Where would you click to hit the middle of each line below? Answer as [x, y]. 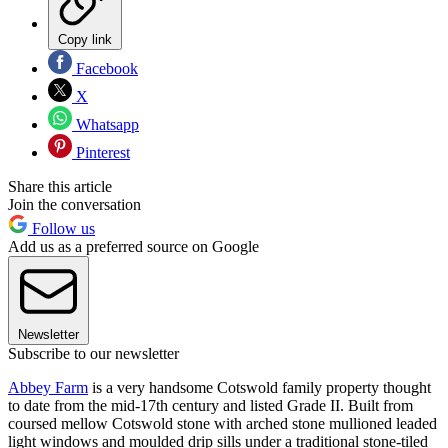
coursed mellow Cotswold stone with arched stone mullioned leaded [222, 423]
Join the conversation [74, 204]
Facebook [105, 68]
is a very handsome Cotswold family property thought [259, 387]
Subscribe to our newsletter [93, 353]
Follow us [61, 228]
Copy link [85, 39]
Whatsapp [105, 124]
